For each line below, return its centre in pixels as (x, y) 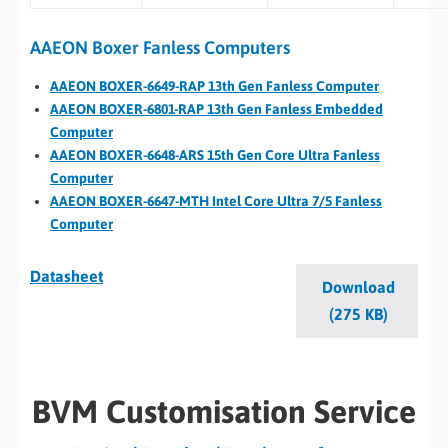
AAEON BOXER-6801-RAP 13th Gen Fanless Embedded (216, 109)
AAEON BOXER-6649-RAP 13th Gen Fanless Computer (214, 86)
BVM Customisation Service (224, 411)
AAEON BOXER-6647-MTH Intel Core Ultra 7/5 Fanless (216, 201)
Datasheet (66, 276)
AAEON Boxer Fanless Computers (160, 47)
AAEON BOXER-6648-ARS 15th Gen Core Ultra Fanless (215, 155)
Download (358, 287)
